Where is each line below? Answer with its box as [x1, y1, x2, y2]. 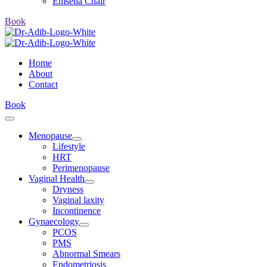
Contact [29, 79, 58, 89]
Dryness [52, 184, 83, 194]
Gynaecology [29, 216, 79, 226]
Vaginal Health [29, 173, 85, 184]
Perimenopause [52, 163, 110, 173]
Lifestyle [52, 141, 85, 151]
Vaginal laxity [52, 195, 104, 205]
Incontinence [52, 206, 101, 216]
